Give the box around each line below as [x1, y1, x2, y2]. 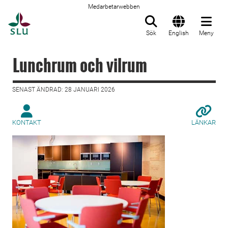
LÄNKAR [191, 119, 216, 126]
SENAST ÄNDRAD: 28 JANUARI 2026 [12, 86, 115, 93]
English [168, 30, 189, 37]
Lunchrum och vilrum [13, 53, 147, 77]
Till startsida [30, 13, 81, 23]
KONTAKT [12, 119, 41, 126]
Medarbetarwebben [88, 3, 140, 10]
